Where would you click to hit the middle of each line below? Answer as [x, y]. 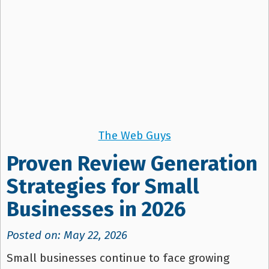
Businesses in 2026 [96, 210]
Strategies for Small [103, 187]
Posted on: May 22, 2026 [67, 235]
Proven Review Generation [132, 164]
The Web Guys [134, 136]
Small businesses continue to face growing [118, 258]
